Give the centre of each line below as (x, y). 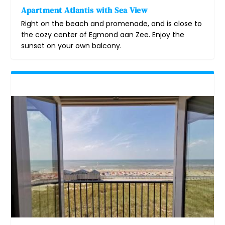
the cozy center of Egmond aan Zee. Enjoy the (103, 34)
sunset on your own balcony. (72, 45)
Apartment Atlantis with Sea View (84, 10)
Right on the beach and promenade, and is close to (112, 23)
